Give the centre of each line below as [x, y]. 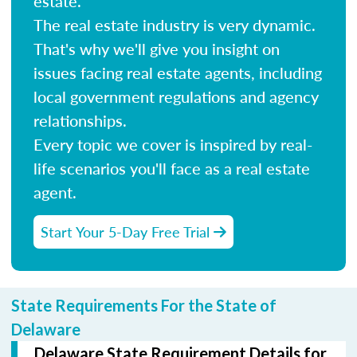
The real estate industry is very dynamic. [175, 24]
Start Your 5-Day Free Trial [127, 231]
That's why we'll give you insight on [157, 48]
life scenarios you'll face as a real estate [172, 168]
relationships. [80, 120]
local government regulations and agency [176, 96]
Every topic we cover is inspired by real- [173, 144]
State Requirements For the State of [144, 305]
